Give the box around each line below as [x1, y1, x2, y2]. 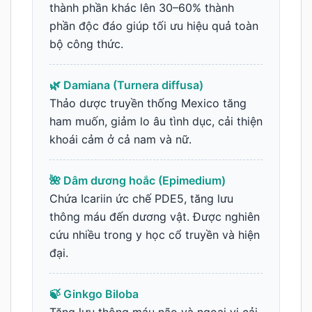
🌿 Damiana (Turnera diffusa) [49, 78, 203, 93]
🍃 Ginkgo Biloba [49, 287, 139, 302]
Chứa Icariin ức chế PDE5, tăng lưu [49, 192, 233, 206]
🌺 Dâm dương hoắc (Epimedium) [49, 173, 226, 188]
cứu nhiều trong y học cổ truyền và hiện [49, 228, 260, 242]
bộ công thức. [49, 37, 123, 52]
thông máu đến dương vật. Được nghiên [49, 210, 260, 224]
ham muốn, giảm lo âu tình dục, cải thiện [49, 114, 263, 129]
